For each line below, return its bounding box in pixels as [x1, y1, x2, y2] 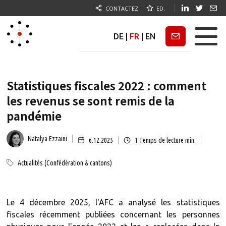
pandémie [6, 107, 62, 124]
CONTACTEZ [105, 4, 138, 12]
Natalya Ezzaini [27, 135, 67, 143]
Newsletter [158, 32, 195, 40]
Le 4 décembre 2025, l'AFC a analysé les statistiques [6, 198, 220, 207]
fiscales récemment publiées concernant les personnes [6, 210, 220, 219]
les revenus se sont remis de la [6, 92, 175, 108]
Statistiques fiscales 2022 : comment [6, 77, 206, 93]
